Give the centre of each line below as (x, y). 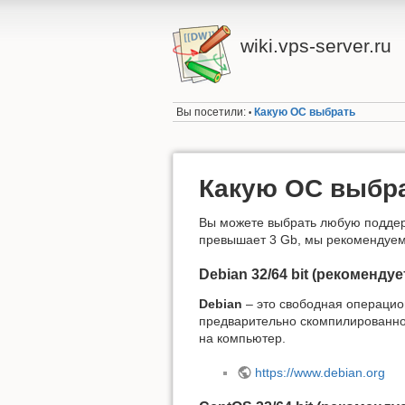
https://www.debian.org (320, 373)
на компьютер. (242, 338)
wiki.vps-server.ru (316, 46)
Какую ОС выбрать (305, 113)
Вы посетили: (212, 113)
